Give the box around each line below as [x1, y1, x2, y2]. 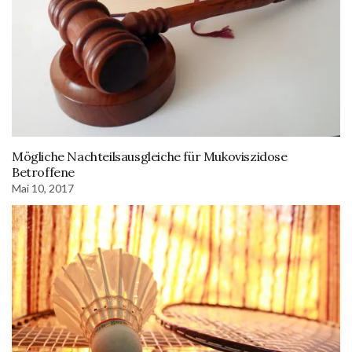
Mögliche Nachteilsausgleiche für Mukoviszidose [12, 148, 288, 165]
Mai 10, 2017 [12, 181, 74, 196]
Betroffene [12, 164, 75, 181]
